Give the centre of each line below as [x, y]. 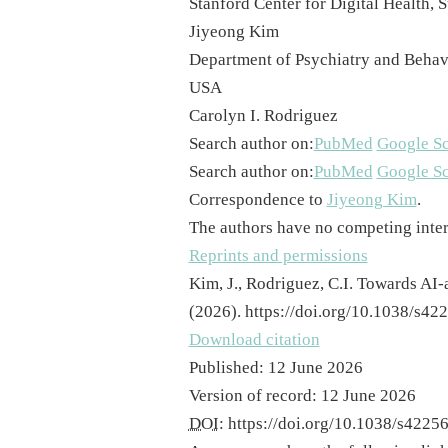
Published [223, 368]
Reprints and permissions [278, 256]
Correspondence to [257, 200]
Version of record [250, 396]
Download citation [254, 340]
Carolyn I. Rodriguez [263, 116]
